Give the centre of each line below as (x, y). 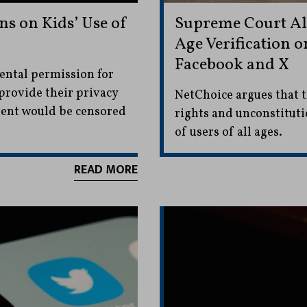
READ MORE (106, 170)
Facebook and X (232, 65)
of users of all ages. (228, 133)
